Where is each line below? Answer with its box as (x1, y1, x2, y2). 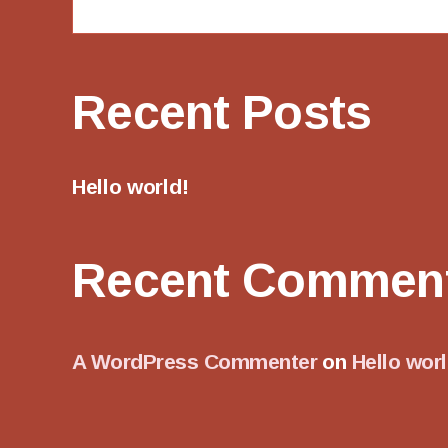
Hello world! (72, 174, 189, 198)
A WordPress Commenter (72, 349, 317, 373)
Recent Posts (72, 85, 372, 139)
